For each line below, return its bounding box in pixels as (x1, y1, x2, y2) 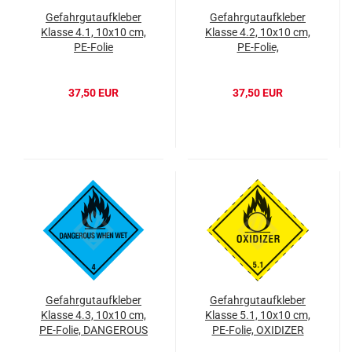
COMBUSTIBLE (221, 71, 295, 84)
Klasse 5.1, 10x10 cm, (205, 309, 310, 322)
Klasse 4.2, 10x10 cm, (205, 26, 310, 39)
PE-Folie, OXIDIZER (211, 324, 304, 337)
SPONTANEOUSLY (214, 56, 302, 69)
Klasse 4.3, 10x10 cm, (41, 309, 146, 322)
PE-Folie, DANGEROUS (39, 324, 148, 337)
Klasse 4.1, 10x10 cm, (41, 26, 146, 39)
